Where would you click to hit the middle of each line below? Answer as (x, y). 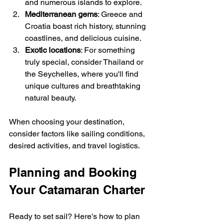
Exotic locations (53, 50)
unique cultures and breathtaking (84, 86)
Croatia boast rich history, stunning (86, 26)
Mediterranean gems (61, 14)
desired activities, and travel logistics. (74, 145)
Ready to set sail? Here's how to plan (75, 216)
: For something (109, 50)
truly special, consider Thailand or (85, 62)
